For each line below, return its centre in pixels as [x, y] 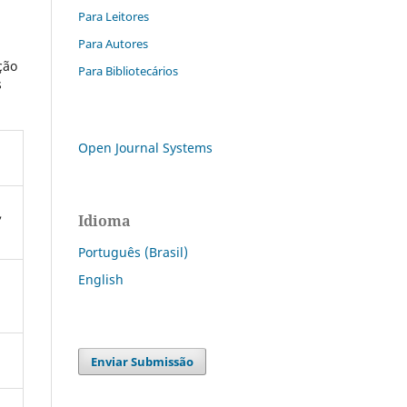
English [101, 279]
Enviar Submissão [143, 361]
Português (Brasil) [133, 252]
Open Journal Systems [145, 147]
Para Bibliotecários [128, 70]
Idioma [104, 220]
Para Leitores [114, 16]
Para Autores [113, 43]
